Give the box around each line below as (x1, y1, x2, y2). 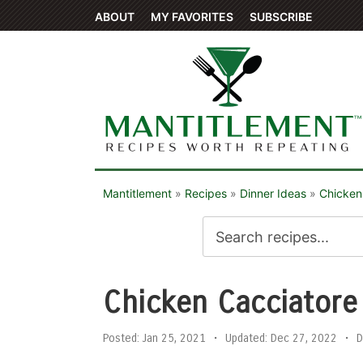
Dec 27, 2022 (267, 331, 337, 345)
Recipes (185, 186, 227, 200)
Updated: (225, 331, 267, 345)
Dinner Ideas (240, 186, 306, 200)
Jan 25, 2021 (139, 331, 206, 345)
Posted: (103, 331, 139, 345)
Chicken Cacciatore (103, 285, 357, 321)
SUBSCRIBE (250, 10, 313, 23)
